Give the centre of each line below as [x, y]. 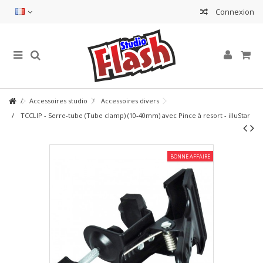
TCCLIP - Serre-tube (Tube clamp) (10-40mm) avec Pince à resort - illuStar [135, 115]
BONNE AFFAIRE [190, 156]
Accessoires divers [130, 101]
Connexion [234, 12]
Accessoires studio [58, 101]
